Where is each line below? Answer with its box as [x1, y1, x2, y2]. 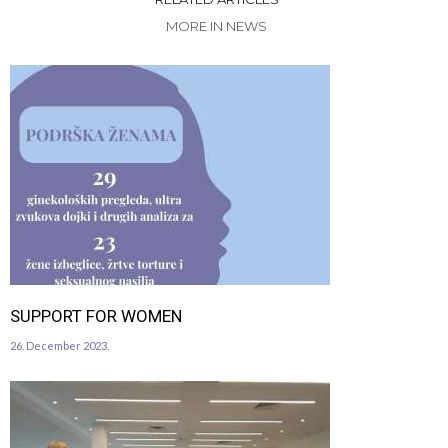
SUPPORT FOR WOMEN [10, 305, 182, 326]
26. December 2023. [10, 338, 109, 352]
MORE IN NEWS [166, 17, 267, 34]
